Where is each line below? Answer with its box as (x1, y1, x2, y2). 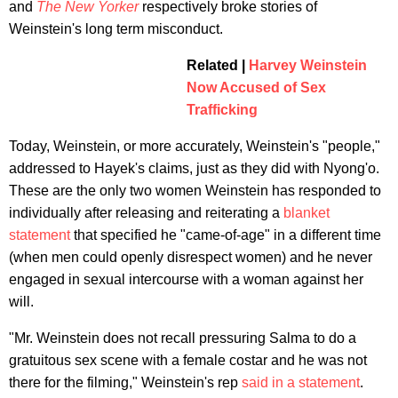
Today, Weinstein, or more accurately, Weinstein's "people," (9, 138, 380, 154)
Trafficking (187, 101, 258, 117)
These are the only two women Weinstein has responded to (9, 182, 381, 198)
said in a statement (242, 374, 360, 390)
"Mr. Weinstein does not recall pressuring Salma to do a (9, 330, 356, 346)
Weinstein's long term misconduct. (9, 20, 223, 36)
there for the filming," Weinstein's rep (9, 374, 242, 390)
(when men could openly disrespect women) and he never (9, 249, 372, 265)
